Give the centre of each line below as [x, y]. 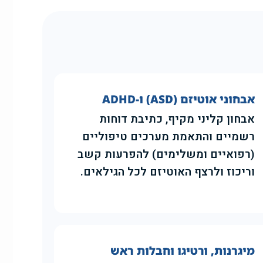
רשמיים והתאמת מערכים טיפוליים [169, 137]
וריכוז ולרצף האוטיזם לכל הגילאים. [168, 172]
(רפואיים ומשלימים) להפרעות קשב [166, 155]
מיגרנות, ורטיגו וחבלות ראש [183, 251]
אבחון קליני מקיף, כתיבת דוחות [177, 119]
